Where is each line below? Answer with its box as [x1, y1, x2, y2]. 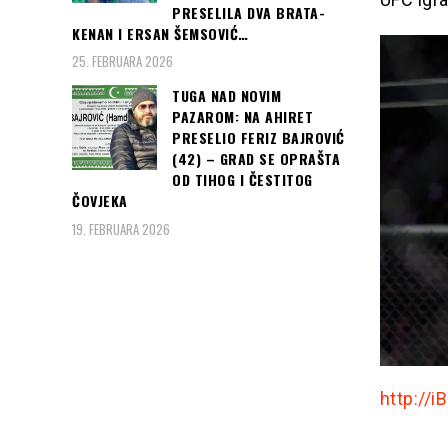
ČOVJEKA [72, 190, 128, 212]
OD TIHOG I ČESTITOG [172, 169, 313, 191]
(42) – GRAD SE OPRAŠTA [172, 148, 340, 170]
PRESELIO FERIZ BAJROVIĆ [172, 127, 345, 149]
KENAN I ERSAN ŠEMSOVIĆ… [72, 22, 249, 44]
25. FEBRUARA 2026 [72, 51, 173, 72]
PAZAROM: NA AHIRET [172, 106, 313, 128]
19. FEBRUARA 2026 [72, 218, 170, 239]
